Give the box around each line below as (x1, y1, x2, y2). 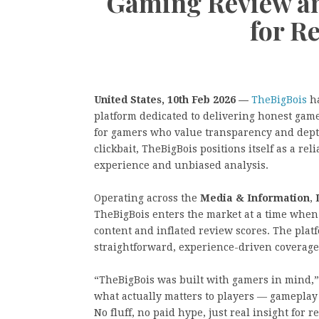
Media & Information (200, 192, 310, 204)
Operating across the (94, 192, 200, 204)
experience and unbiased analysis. (94, 159, 268, 171)
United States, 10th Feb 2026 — (94, 94, 249, 105)
